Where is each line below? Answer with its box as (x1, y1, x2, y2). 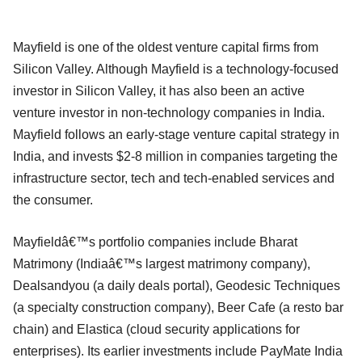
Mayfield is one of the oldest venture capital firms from (13, 40, 318, 54)
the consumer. (13, 192, 93, 207)
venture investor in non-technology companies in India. (13, 105, 325, 120)
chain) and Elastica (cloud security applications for (13, 322, 300, 336)
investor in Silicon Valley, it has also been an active (13, 83, 305, 98)
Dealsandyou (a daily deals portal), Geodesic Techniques (13, 278, 340, 293)
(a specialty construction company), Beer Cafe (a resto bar (13, 300, 343, 314)
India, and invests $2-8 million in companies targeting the (13, 149, 338, 163)
